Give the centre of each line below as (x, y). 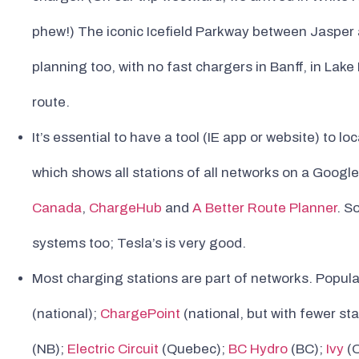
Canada (57, 208)
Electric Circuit (113, 349)
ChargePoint (140, 314)
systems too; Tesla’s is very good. (139, 244)
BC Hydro (258, 349)
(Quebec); (194, 349)
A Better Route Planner (264, 208)
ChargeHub (125, 208)
